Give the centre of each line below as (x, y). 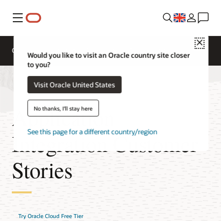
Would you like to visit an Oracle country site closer (109, 55)
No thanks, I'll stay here (63, 108)
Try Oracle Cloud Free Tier (51, 216)
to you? (39, 65)
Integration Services (81, 50)
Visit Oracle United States (74, 84)
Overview (26, 50)
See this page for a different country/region (92, 132)
